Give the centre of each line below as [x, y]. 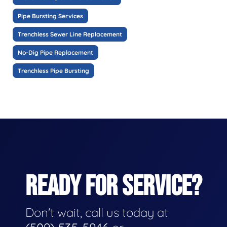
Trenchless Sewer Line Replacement [70, 34]
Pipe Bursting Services [50, 16]
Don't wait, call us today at [97, 213]
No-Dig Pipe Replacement [55, 52]
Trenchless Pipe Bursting [53, 70]
